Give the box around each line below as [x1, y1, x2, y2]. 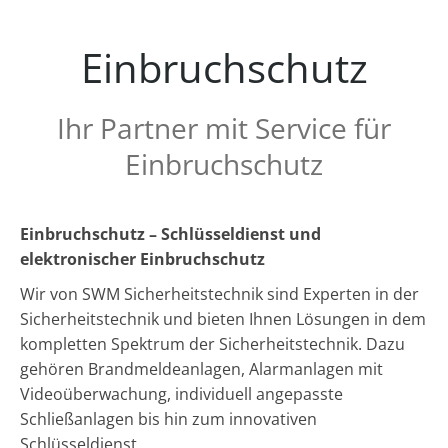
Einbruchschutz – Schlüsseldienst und [20, 223, 321, 245]
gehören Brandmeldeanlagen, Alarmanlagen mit [20, 358, 383, 380]
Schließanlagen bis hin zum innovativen [20, 408, 317, 430]
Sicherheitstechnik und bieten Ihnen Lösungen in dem [20, 308, 426, 330]
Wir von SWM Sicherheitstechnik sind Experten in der [20, 283, 419, 305]
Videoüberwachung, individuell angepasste [20, 383, 343, 405]
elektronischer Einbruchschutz [20, 248, 265, 270]
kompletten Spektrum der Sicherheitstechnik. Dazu [20, 333, 405, 355]
